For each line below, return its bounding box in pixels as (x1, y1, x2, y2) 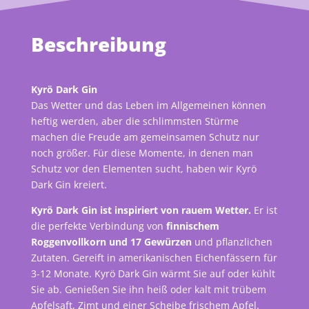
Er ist (250, 203, 277, 217)
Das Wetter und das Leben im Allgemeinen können (30, 99, 266, 112)
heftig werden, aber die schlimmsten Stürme (30, 114, 239, 128)
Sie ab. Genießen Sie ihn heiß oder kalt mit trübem (30, 283, 266, 297)
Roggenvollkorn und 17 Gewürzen (30, 235, 192, 249)
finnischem (166, 219, 219, 233)
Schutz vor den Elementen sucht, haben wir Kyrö (30, 162, 257, 176)
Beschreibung (30, 31, 166, 58)
